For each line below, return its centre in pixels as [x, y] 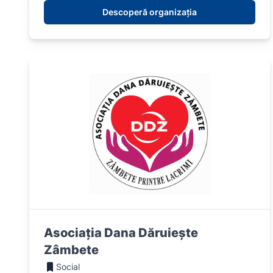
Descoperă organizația [149, 12]
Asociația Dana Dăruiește [121, 233]
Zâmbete [71, 250]
